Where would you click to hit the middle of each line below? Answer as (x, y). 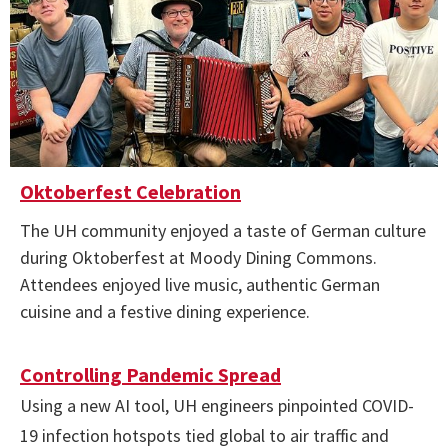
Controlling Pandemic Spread (150, 374)
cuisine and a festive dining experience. (165, 311)
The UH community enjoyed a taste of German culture (223, 230)
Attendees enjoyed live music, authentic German (200, 284)
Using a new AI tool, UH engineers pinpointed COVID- (217, 405)
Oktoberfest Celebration (130, 191)
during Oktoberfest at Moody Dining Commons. (198, 257)
